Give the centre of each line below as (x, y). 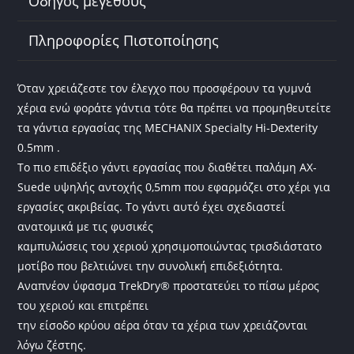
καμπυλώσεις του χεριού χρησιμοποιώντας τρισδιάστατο (170, 247)
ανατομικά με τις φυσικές (86, 227)
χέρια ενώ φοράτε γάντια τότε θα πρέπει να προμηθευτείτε (175, 108)
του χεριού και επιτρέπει (83, 306)
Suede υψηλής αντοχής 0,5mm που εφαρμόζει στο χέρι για (174, 187)
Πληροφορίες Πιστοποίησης (124, 40)
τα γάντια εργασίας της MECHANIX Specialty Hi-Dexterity (168, 128)
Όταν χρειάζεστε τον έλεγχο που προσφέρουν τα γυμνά (165, 88)
